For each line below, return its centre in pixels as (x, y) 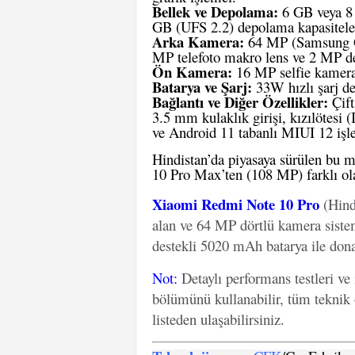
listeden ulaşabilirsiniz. (218, 319)
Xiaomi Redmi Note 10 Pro (236, 204)
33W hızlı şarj (295, 87)
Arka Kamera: (198, 42)
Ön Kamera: (192, 72)
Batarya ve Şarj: (202, 87)
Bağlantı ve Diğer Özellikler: (240, 102)
